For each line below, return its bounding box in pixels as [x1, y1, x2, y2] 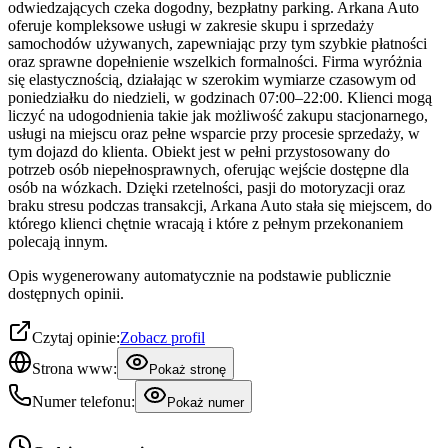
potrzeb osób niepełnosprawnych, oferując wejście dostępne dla [8, 161, 409, 179]
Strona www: [32, 360, 117, 378]
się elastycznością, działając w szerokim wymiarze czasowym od [8, 71, 416, 89]
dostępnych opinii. [8, 285, 124, 303]
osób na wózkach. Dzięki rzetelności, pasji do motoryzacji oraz [8, 179, 405, 197]
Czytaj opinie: [32, 329, 120, 347]
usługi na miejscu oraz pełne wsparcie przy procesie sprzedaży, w [8, 125, 420, 143]
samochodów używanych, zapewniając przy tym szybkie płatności [8, 35, 427, 53]
